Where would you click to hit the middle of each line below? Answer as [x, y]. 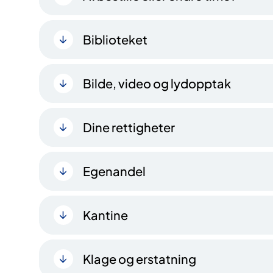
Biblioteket [115, 39]
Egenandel [114, 171]
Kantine [105, 214]
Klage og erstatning [140, 258]
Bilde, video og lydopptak [157, 83]
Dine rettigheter [129, 127]
